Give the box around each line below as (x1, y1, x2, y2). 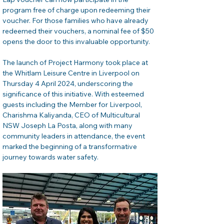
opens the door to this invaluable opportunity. (2, 37, 150, 46)
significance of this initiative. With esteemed (2, 89, 145, 98)
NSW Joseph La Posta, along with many (2, 121, 134, 130)
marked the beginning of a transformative (2, 142, 138, 151)
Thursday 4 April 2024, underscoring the (2, 79, 134, 88)
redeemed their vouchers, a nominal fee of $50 (2, 26, 155, 35)
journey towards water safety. (2, 152, 98, 161)
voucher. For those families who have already (2, 16, 150, 25)
